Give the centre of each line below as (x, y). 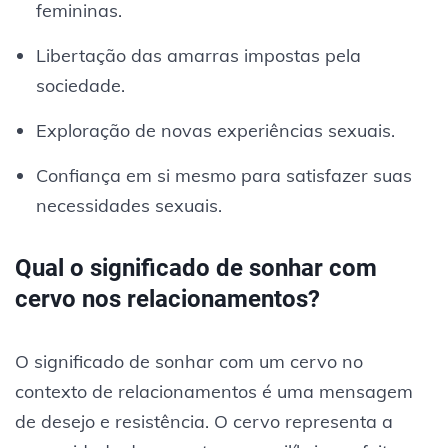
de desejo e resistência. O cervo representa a (204, 421)
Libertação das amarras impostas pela (198, 55)
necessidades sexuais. (128, 205)
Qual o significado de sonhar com (196, 267)
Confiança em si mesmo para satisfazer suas (223, 175)
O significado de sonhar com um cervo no (189, 361)
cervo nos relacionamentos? (167, 298)
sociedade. (80, 85)
